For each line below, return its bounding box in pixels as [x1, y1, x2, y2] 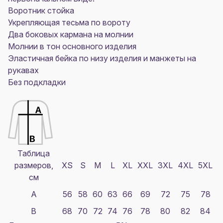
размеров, [14, 160, 53, 170]
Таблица [17, 148, 50, 158]
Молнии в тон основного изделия [8, 41, 136, 51]
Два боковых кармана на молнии [8, 29, 133, 39]
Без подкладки [8, 77, 66, 87]
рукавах [8, 65, 39, 75]
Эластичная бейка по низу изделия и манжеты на [8, 53, 196, 63]
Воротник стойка [8, 5, 74, 15]
